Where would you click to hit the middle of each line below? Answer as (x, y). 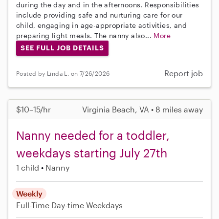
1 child (28, 168)
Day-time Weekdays (87, 205)
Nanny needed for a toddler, (93, 135)
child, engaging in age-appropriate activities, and (101, 25)
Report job (184, 73)
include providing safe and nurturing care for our (99, 15)
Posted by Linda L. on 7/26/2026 (63, 73)
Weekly (29, 194)
